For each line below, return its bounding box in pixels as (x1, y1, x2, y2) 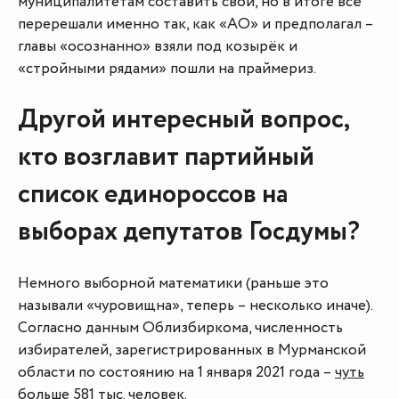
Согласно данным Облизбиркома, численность (18, 317, 343, 339)
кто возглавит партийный (18, 139, 314, 176)
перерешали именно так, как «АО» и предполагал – (18, 13, 373, 36)
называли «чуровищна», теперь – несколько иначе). (18, 295, 372, 317)
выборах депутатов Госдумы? (18, 214, 360, 251)
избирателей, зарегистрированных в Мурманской (18, 339, 366, 362)
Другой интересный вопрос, (18, 102, 349, 139)
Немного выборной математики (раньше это (18, 273, 329, 295)
